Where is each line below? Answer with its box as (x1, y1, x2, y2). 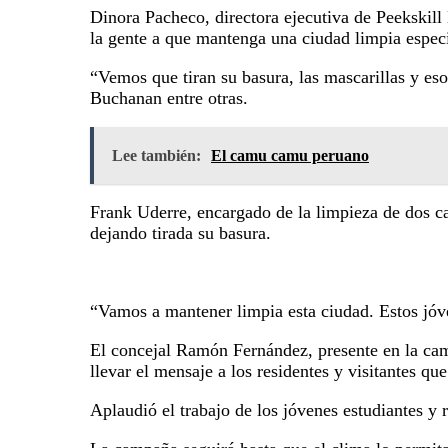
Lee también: (112, 146, 201, 164)
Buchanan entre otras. (90, 87, 248, 108)
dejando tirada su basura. (90, 222, 271, 243)
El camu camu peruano (211, 146, 369, 164)
